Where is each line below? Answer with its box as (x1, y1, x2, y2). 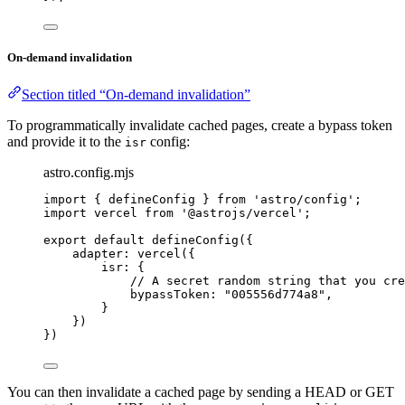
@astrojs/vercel (188, 206, 297, 221)
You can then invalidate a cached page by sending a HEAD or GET (7, 384, 394, 400)
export (43, 233, 87, 248)
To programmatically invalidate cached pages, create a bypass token (7, 118, 392, 134)
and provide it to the (7, 134, 125, 150)
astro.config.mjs (43, 165, 134, 181)
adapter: (72, 247, 137, 261)
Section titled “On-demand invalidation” (22, 87, 250, 103)
